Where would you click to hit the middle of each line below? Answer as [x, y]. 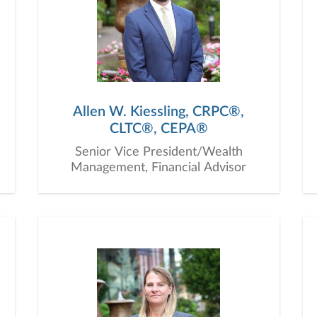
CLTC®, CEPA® [158, 129]
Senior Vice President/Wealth [158, 152]
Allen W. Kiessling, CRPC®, [158, 112]
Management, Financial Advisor [158, 168]
